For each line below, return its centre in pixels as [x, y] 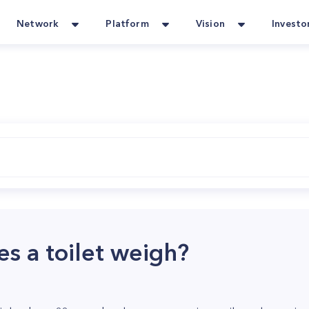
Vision [210, 23]
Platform [127, 23]
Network [38, 23]
